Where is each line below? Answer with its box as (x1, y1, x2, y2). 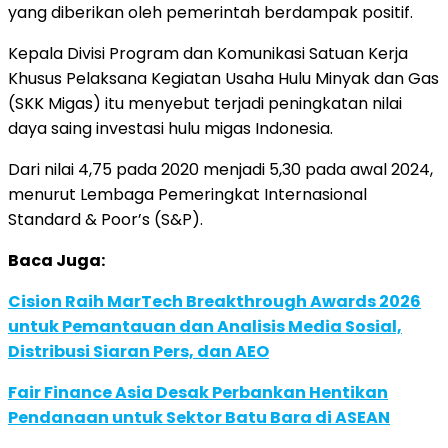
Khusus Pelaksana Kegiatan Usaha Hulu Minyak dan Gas (8, 66, 439, 90)
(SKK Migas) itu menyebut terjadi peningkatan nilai (8, 91, 402, 115)
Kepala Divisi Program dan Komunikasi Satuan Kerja (8, 41, 408, 65)
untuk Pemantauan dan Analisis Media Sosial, (8, 314, 402, 338)
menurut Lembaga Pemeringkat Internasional (8, 182, 367, 206)
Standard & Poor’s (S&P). (8, 207, 203, 231)
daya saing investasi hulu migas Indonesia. (8, 116, 333, 140)
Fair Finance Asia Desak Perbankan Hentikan (8, 380, 388, 404)
